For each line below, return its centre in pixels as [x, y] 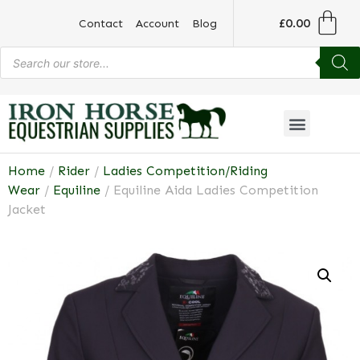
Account [158, 23]
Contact [101, 23]
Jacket [27, 209]
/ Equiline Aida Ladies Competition [209, 190]
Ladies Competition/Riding [185, 170]
